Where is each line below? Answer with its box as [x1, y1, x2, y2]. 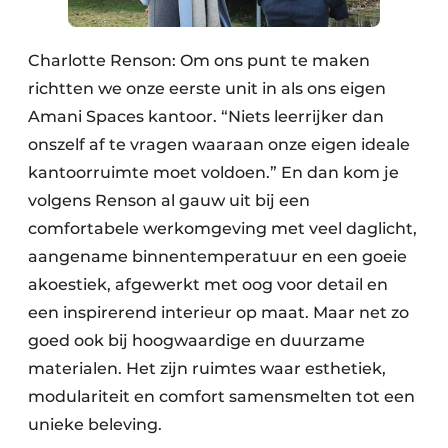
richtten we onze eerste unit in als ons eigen [28, 78, 386, 98]
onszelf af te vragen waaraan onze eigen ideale [28, 134, 410, 154]
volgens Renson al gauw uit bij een [28, 190, 310, 210]
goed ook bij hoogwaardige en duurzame [28, 330, 365, 350]
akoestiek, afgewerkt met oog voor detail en [28, 274, 388, 294]
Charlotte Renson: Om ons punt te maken [28, 50, 370, 70]
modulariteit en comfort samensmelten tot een [28, 386, 415, 406]
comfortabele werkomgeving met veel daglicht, [28, 218, 417, 238]
